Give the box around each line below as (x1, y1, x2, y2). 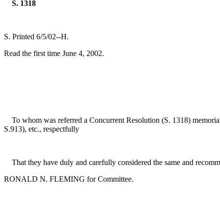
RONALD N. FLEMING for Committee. (4, 174, 134, 183)
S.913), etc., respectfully (4, 124, 79, 133)
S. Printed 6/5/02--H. (4, 32, 69, 41)
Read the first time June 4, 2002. (4, 49, 104, 57)
